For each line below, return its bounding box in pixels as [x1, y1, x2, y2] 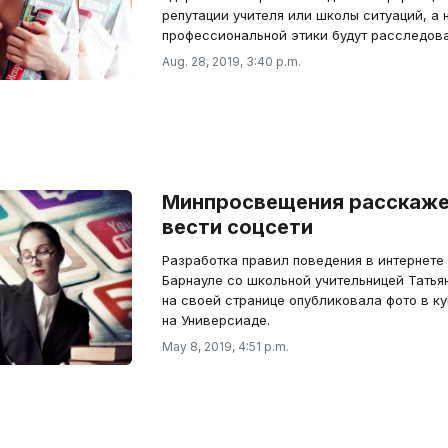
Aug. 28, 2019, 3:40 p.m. [161, 54, 301, 69]
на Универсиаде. [161, 312, 270, 328]
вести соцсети [161, 215, 313, 239]
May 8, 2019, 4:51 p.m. [161, 339, 289, 354]
